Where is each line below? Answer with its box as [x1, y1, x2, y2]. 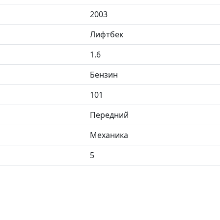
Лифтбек [90, 28, 123, 40]
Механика [90, 129, 128, 140]
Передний [90, 109, 129, 120]
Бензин [90, 69, 118, 80]
